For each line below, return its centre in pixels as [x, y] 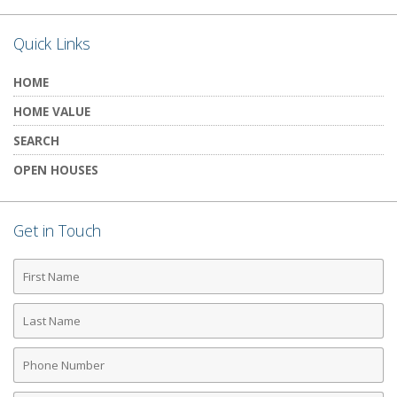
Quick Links [52, 43]
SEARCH [36, 140]
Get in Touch [57, 230]
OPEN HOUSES [56, 169]
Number [41, 372]
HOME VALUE [52, 111]
